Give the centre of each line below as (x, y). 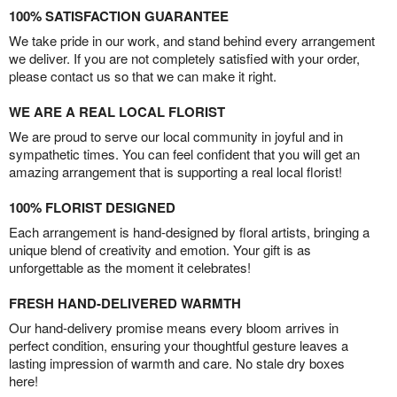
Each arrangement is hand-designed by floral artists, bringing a (189, 232)
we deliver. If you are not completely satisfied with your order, (184, 58)
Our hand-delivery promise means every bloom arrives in (174, 328)
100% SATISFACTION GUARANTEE (119, 16)
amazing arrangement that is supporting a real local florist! (175, 172)
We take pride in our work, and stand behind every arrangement (192, 41)
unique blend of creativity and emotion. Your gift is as (160, 250)
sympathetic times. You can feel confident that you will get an (184, 154)
